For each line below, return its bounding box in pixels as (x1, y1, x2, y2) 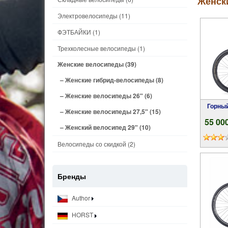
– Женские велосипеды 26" (60, 91, 143, 100)
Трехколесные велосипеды (58, 44, 136, 52)
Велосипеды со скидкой (58, 139, 126, 148)
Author (70, 193, 92, 202)
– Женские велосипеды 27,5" (60, 107, 148, 116)
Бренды (58, 171, 86, 181)
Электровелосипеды (58, 11, 118, 20)
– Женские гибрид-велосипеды (60, 75, 154, 84)
